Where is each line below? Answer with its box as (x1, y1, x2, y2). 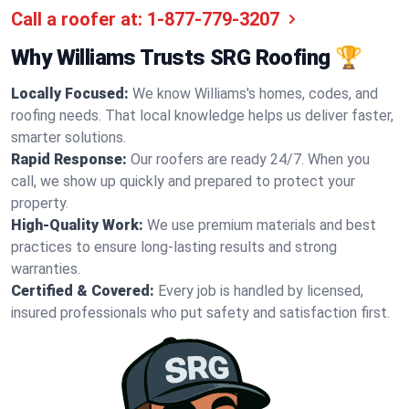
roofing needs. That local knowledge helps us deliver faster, (11, 107, 393, 124)
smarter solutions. (11, 129, 126, 146)
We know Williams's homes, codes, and (132, 85, 378, 102)
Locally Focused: (11, 85, 129, 102)
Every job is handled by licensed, (158, 282, 363, 299)
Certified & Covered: (11, 282, 154, 299)
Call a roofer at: (11, 8, 142, 30)
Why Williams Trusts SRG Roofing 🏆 (11, 45, 362, 70)
